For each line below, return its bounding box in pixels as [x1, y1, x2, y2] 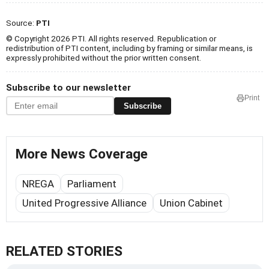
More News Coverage [16, 146, 148, 163]
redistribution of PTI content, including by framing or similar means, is [6, 43, 253, 53]
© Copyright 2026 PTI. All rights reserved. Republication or [6, 34, 216, 44]
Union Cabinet [160, 197, 223, 210]
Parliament [67, 178, 116, 190]
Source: [6, 18, 36, 28]
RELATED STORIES [6, 243, 122, 260]
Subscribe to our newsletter [6, 82, 131, 94]
